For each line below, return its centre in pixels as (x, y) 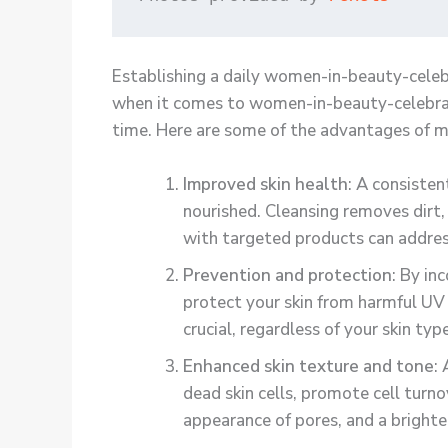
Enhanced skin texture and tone (308, 366)
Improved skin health (265, 184)
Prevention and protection (287, 275)
